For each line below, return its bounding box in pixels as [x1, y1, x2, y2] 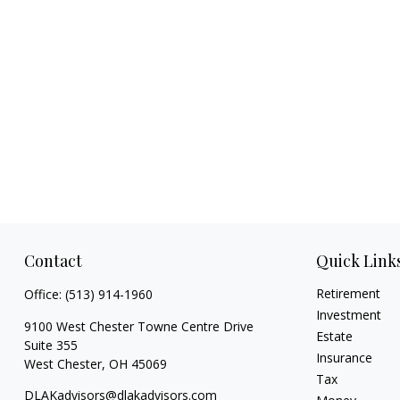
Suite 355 [23, 337, 78, 354]
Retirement [316, 285, 381, 302]
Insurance [316, 349, 373, 366]
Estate [316, 328, 354, 345]
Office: [23, 286, 65, 303]
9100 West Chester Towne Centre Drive [23, 318, 254, 335]
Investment [316, 306, 382, 323]
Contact [23, 250, 82, 271]
